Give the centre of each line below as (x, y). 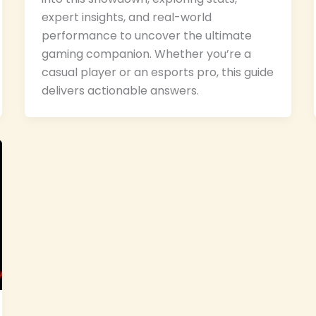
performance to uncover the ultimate (146, 35)
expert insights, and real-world (126, 17)
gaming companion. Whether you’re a (146, 54)
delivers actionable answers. (120, 90)
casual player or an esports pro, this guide (157, 72)
